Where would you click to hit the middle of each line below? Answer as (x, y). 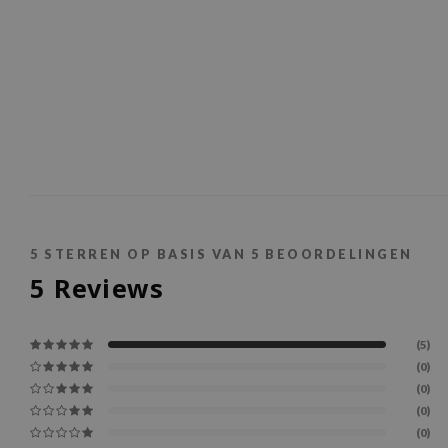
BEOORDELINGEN (336, 255)
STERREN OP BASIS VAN (145, 255)
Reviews (105, 288)
